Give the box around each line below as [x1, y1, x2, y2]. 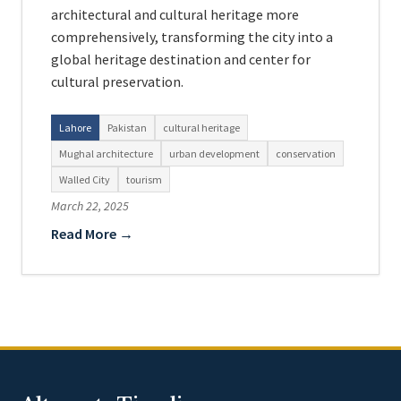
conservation [276, 147, 336, 160]
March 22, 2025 [51, 198, 129, 214]
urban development [169, 147, 260, 160]
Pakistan [107, 121, 147, 134]
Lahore [59, 121, 91, 134]
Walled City [59, 173, 110, 186]
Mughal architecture [59, 147, 153, 160]
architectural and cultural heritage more [51, 5, 299, 23]
